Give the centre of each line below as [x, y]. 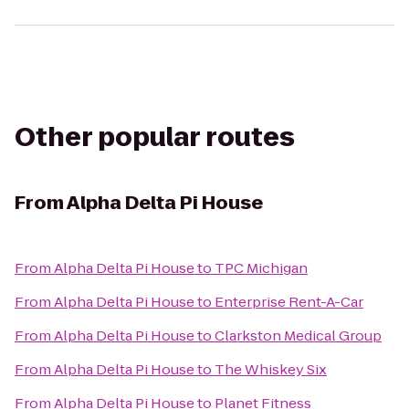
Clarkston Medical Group [298, 336]
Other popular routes [155, 137]
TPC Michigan [261, 268]
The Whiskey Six [271, 369]
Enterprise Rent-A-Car [289, 302]
